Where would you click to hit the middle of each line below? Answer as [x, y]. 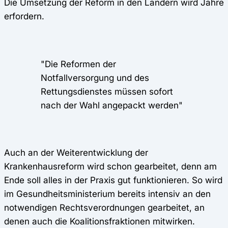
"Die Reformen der [78, 64]
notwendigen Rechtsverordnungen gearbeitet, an [104, 207]
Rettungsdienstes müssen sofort [107, 91]
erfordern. [24, 16]
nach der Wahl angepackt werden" [112, 105]
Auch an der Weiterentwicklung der [76, 152]
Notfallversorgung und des [95, 77]
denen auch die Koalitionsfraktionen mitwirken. [99, 221]
